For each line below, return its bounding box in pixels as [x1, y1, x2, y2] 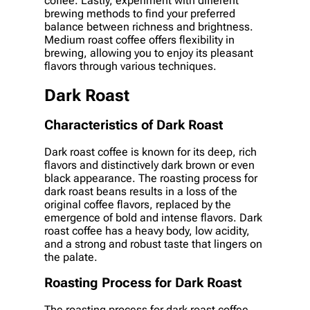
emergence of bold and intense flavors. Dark [44, 210, 262, 224]
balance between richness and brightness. [44, 20, 253, 34]
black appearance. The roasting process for [44, 171, 257, 185]
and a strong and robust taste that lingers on [44, 237, 262, 250]
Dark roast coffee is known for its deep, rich [44, 145, 257, 158]
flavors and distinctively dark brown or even [44, 158, 255, 172]
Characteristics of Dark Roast [44, 117, 223, 133]
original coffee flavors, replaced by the [44, 197, 231, 211]
